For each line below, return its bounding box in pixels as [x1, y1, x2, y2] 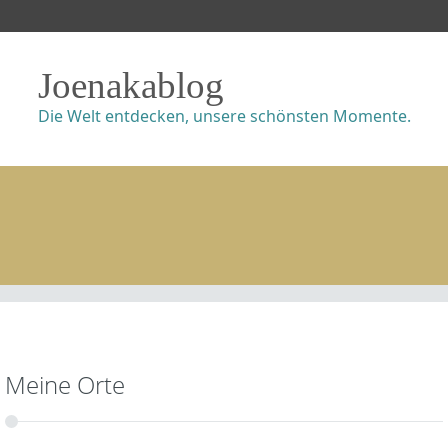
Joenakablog [37, 65, 224, 106]
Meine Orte [5, 368, 125, 402]
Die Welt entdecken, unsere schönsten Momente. [37, 105, 411, 127]
